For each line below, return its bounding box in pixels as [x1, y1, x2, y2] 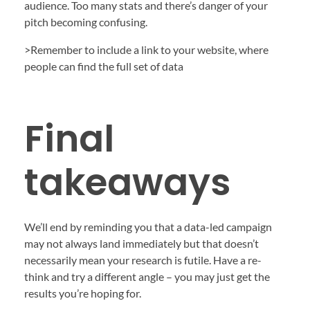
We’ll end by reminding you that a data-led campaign [24, 220, 272, 234]
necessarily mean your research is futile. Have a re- [24, 253, 262, 267]
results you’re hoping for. [24, 286, 141, 300]
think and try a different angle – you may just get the [24, 270, 270, 284]
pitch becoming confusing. [24, 15, 147, 28]
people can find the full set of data [24, 59, 183, 73]
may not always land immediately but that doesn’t [24, 237, 259, 250]
